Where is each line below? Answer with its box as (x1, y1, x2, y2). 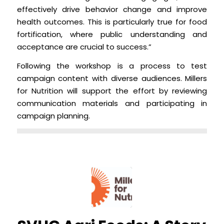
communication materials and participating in (16, 97, 207, 108)
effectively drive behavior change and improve (16, 4, 207, 15)
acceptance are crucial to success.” (16, 41, 151, 52)
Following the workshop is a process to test (16, 60, 207, 71)
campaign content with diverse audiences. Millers (16, 72, 207, 83)
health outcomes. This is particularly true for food (16, 16, 207, 27)
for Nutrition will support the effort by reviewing (16, 85, 207, 96)
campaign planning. (16, 110, 92, 121)
